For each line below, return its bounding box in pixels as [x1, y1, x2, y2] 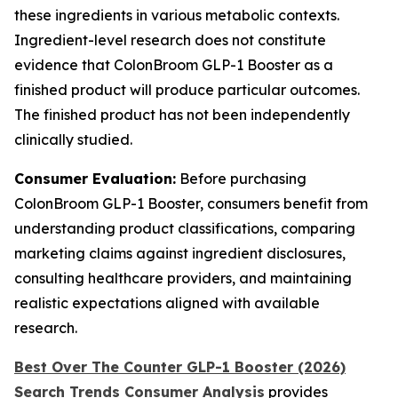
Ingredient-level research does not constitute [14, 31, 326, 49]
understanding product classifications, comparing [14, 219, 355, 237]
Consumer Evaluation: [14, 170, 176, 187]
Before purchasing [176, 170, 306, 187]
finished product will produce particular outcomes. [14, 81, 360, 99]
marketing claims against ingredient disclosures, [14, 244, 346, 262]
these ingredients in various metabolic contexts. [14, 6, 339, 24]
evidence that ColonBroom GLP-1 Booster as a [14, 56, 333, 74]
